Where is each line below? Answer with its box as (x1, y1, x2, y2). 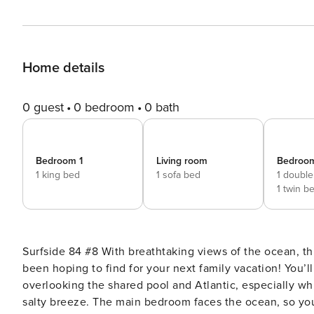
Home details (22, 60, 104, 76)
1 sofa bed (156, 169, 200, 181)
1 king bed (36, 169, 80, 181)
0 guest (22, 100, 64, 115)
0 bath (144, 100, 179, 115)
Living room (156, 155, 207, 167)
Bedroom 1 (36, 155, 83, 167)
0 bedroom (74, 100, 135, 115)
